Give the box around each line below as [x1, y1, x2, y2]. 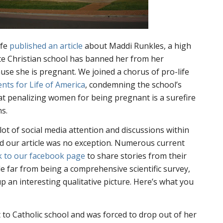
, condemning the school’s [85, 79, 182, 90]
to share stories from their [85, 150, 187, 162]
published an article [9, 40, 83, 51]
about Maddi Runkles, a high [83, 40, 192, 51]
